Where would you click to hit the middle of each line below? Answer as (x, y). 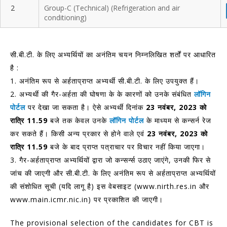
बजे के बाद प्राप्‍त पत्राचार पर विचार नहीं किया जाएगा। (126, 147)
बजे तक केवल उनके (79, 120)
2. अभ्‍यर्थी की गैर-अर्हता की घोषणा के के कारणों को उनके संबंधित (101, 94)
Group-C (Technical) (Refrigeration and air (112, 8)
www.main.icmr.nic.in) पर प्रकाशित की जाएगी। (87, 199)
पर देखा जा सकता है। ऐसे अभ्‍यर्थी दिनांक (86, 107)
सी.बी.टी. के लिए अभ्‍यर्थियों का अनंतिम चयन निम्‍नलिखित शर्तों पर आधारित (113, 54)
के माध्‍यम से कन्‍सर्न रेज (178, 120)
